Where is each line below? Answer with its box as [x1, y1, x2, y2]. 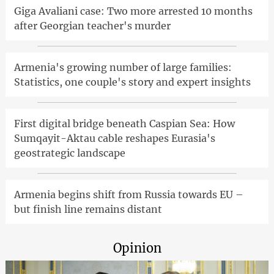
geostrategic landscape [13, 147, 125, 160]
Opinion [113, 240, 161, 256]
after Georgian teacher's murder [13, 20, 171, 32]
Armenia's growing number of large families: [13, 61, 232, 74]
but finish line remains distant [13, 203, 162, 216]
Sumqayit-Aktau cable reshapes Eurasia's [13, 132, 215, 145]
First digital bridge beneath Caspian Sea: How [13, 117, 235, 130]
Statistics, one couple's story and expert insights [13, 76, 251, 89]
